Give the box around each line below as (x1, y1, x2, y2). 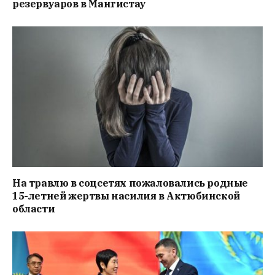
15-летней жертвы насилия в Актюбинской (12, 190, 240, 203)
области (12, 203, 55, 215)
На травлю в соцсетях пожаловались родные (12, 177, 248, 190)
